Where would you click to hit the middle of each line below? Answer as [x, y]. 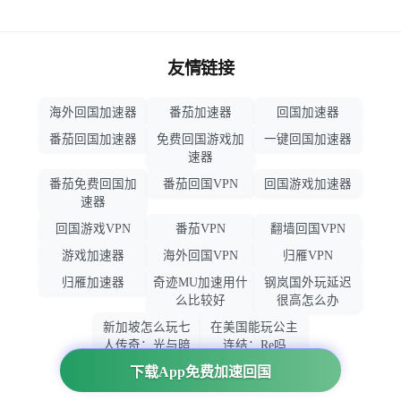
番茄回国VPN [200, 184]
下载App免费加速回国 [200, 372]
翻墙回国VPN [308, 229]
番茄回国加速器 [93, 139]
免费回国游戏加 [200, 139]
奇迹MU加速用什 [200, 282]
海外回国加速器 [93, 112]
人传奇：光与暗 [147, 345]
